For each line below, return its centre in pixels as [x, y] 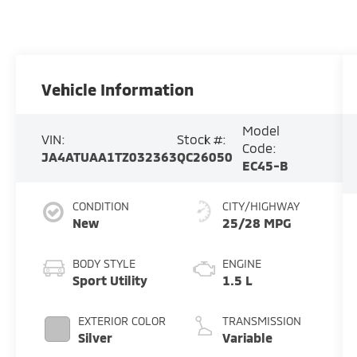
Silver [96, 337]
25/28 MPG [256, 222]
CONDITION [101, 206]
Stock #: [202, 139]
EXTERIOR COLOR [122, 320]
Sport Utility [110, 280]
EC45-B [265, 165]
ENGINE [241, 263]
